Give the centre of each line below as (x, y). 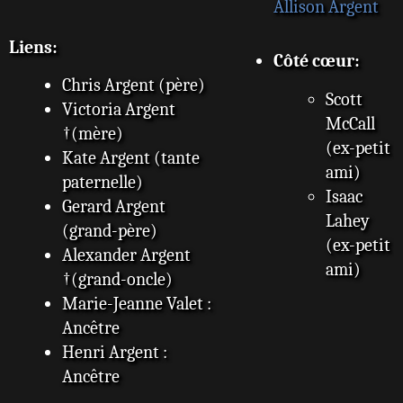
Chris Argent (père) (133, 85)
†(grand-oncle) (117, 280)
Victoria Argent (118, 110)
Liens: (33, 47)
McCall (350, 123)
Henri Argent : (114, 353)
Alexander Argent (126, 255)
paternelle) (102, 183)
